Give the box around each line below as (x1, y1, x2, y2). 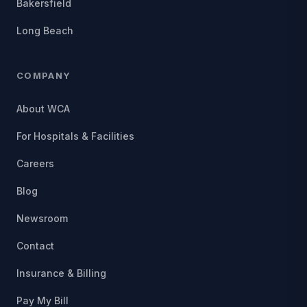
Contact (16, 240, 54, 252)
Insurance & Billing (16, 267, 106, 280)
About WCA (16, 103, 70, 115)
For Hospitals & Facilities (16, 130, 134, 143)
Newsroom (16, 212, 68, 225)
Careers (16, 158, 54, 170)
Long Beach (16, 25, 73, 37)
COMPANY (16, 70, 71, 82)
